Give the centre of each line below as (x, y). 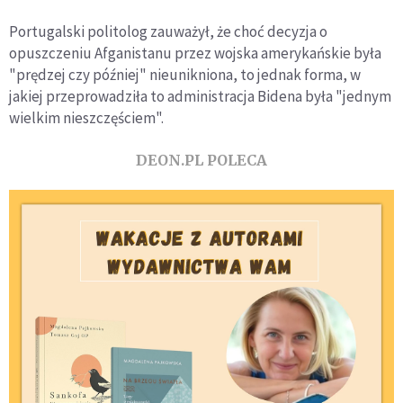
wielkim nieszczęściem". (86, 117)
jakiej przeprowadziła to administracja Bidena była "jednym (200, 96)
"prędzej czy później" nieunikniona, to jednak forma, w (185, 74)
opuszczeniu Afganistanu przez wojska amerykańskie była (195, 53)
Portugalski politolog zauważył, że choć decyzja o (168, 31)
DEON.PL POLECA (201, 160)
